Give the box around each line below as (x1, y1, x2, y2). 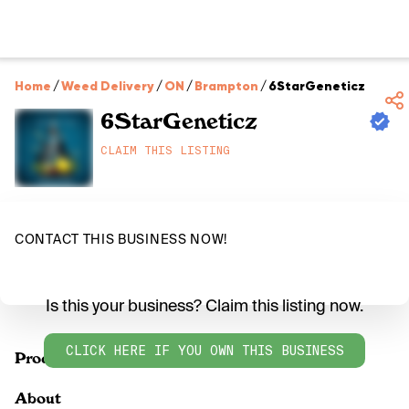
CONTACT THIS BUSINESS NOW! (15, 231, 228, 247)
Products (15, 349, 82, 367)
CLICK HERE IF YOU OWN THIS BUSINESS (65, 341, 344, 359)
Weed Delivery (61, 78, 154, 94)
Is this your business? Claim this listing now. (46, 294, 363, 317)
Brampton (194, 78, 258, 94)
